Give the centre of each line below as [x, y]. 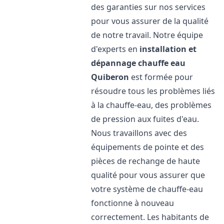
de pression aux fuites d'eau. [145, 119]
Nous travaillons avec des [139, 133]
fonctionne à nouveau [133, 203]
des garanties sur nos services [148, 7]
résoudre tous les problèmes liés [153, 91]
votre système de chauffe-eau [147, 189]
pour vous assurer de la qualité [150, 21]
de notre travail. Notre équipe [147, 35]
